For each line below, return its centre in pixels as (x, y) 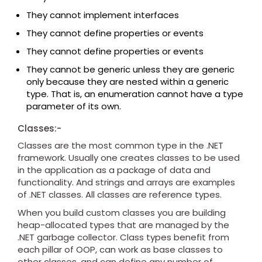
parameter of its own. (74, 106)
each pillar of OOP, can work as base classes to (120, 250)
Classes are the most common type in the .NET (120, 146)
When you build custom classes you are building (122, 213)
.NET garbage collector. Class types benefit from (123, 237)
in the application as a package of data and (114, 170)
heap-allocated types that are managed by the (123, 225)
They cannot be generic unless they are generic (130, 70)
